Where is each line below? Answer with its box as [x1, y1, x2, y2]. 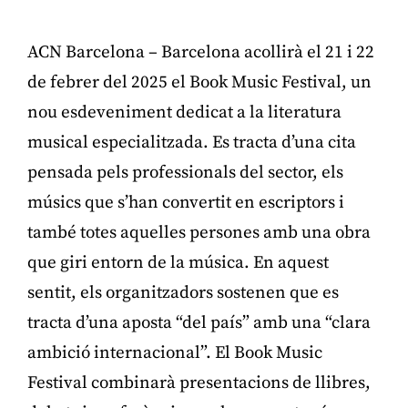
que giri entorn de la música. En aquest [27, 251, 329, 273]
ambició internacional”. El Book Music [27, 342, 322, 363]
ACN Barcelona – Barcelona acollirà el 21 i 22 [27, 41, 374, 63]
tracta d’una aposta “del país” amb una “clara [27, 311, 371, 333]
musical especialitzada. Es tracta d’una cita [27, 131, 356, 153]
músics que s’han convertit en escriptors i [27, 191, 344, 213]
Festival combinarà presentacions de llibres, [27, 372, 371, 393]
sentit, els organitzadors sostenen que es [27, 281, 339, 303]
